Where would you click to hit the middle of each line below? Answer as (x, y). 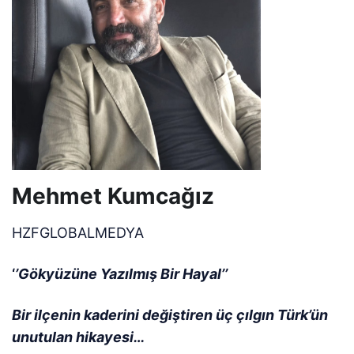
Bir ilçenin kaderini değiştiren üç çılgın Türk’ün (170, 314)
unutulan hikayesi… (79, 337)
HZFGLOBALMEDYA (78, 232)
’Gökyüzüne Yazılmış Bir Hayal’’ (122, 273)
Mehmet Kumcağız (113, 196)
